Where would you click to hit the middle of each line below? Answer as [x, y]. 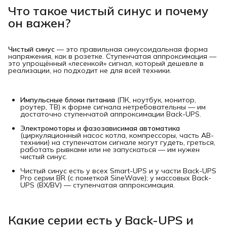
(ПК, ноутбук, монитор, [156, 100]
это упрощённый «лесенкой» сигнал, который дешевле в [106, 64]
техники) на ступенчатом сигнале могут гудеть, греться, [118, 143]
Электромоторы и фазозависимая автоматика [100, 128]
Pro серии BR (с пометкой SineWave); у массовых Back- [116, 178]
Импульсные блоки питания [68, 100]
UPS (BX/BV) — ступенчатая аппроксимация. [98, 185]
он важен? [40, 23]
